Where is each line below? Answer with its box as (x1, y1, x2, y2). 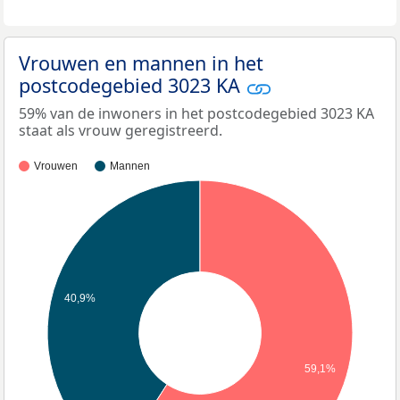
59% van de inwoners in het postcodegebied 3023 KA (19, 103, 374, 123)
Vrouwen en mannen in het (19, 50, 263, 77)
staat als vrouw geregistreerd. (19, 120, 222, 140)
